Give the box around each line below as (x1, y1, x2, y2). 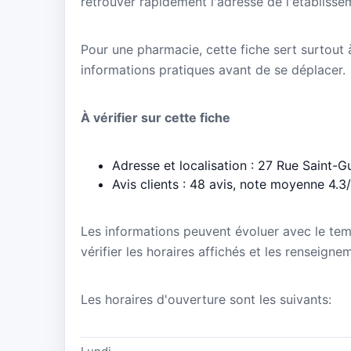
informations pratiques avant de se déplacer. (81, 62, 346, 78)
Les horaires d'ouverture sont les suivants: (81, 291, 331, 307)
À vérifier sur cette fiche (81, 110, 230, 126)
